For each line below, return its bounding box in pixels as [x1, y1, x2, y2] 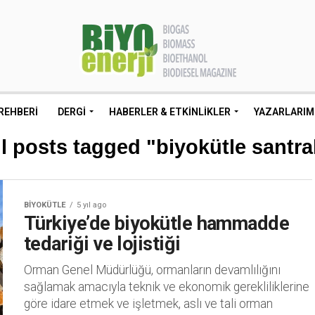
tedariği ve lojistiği [24, 233, 181, 255]
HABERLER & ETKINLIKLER [109, 106, 231, 117]
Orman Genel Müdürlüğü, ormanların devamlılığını [24, 263, 281, 277]
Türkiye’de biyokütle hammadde [24, 212, 290, 235]
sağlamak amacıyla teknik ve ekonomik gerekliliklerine [24, 280, 309, 294]
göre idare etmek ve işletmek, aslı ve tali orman [24, 297, 273, 311]
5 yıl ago [77, 200, 106, 210]
